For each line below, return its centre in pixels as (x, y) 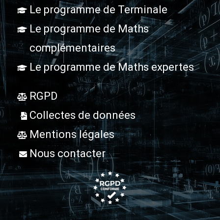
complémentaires (72, 48)
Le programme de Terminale (98, 10)
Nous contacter (68, 154)
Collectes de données (82, 115)
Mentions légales (72, 135)
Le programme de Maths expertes (112, 67)
